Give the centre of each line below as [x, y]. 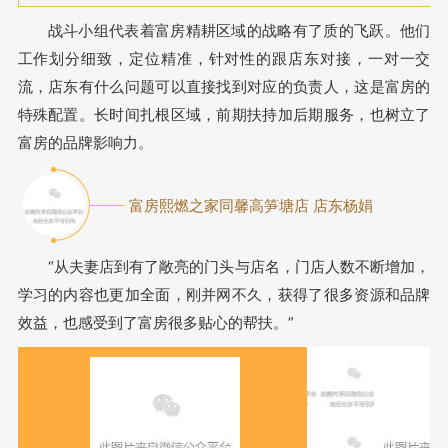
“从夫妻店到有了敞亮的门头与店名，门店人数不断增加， [239, 266]
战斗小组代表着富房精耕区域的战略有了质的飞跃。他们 [239, 30]
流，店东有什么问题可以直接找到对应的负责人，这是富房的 [224, 86]
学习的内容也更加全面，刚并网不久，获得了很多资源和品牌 [224, 294]
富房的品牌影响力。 [85, 142]
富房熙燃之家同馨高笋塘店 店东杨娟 [251, 205]
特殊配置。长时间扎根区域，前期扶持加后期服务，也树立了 [224, 114]
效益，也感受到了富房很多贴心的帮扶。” [155, 322]
